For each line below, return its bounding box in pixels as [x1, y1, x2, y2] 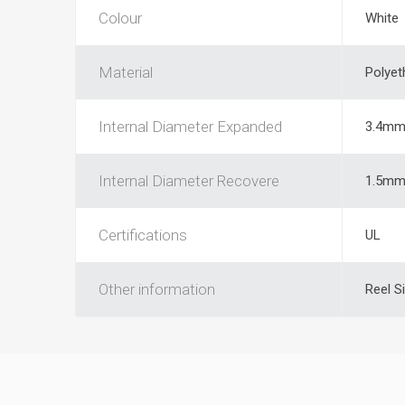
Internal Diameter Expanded [98, 118, 282, 136]
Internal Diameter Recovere [98, 172, 279, 190]
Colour [98, 9, 142, 27]
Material [98, 63, 153, 81]
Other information [98, 280, 215, 298]
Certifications [98, 226, 187, 244]
